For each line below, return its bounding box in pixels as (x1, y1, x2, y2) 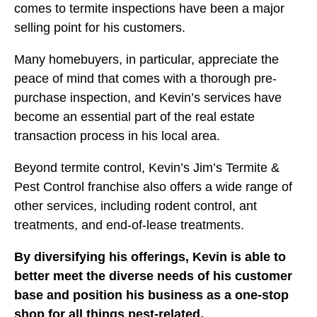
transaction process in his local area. (14, 129, 220, 144)
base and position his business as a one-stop (14, 288, 289, 303)
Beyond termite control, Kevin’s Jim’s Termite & (14, 161, 279, 175)
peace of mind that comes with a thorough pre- (14, 71, 277, 86)
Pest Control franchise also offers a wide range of (14, 180, 292, 195)
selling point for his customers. (14, 21, 189, 35)
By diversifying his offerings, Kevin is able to (14, 250, 286, 265)
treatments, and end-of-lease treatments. (14, 218, 248, 233)
